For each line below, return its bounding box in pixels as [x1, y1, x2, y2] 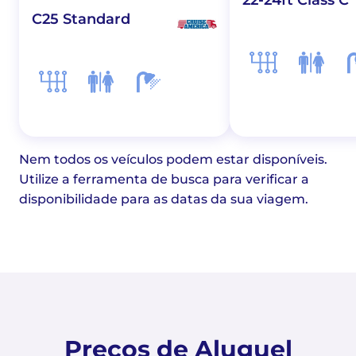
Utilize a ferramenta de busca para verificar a [19, 171, 309, 187]
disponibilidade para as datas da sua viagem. [19, 191, 308, 207]
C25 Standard [32, 10, 130, 28]
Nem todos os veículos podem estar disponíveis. [19, 151, 327, 167]
